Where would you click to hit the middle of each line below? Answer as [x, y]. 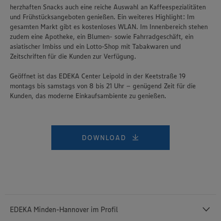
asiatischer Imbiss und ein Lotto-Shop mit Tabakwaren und [95, 46]
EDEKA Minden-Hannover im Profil [64, 209]
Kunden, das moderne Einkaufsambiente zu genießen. [88, 96]
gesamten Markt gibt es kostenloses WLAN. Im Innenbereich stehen [109, 27]
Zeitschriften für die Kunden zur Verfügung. [73, 56]
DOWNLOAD [104, 138]
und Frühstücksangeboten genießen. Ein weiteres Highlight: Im [102, 17]
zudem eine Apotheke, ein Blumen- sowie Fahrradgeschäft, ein [102, 37]
